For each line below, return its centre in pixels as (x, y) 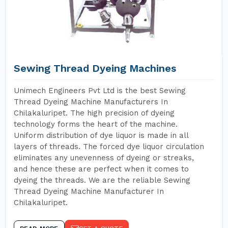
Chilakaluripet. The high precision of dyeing (94, 113)
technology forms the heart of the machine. (96, 124)
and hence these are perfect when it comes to (101, 169)
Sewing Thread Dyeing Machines (95, 68)
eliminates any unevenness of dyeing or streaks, (104, 158)
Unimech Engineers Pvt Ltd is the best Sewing (100, 91)
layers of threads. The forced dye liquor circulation (109, 147)
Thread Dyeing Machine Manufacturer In (89, 191)
